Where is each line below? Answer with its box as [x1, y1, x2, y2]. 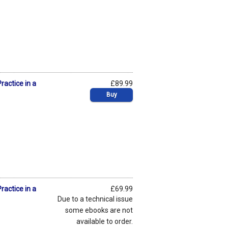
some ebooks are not [65, 206, 133, 214]
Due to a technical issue [58, 194, 133, 203]
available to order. [76, 217, 133, 225]
